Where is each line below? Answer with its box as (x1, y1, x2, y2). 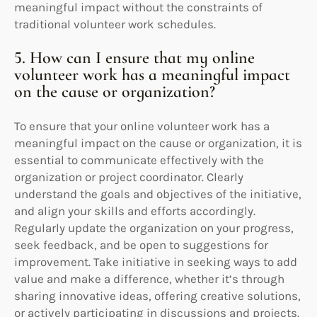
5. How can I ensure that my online (14, 47, 255, 68)
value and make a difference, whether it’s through (14, 271, 284, 286)
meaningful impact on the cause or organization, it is (14, 135, 302, 150)
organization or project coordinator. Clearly (14, 169, 243, 184)
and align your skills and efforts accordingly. (14, 203, 255, 218)
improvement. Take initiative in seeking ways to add (14, 254, 297, 269)
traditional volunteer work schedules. (14, 16, 216, 31)
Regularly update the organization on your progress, (14, 220, 294, 235)
